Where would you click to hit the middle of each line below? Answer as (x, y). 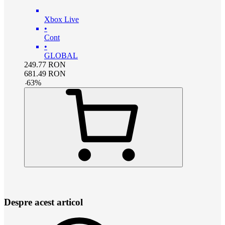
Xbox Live (62, 20)
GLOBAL (61, 56)
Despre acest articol (43, 202)
